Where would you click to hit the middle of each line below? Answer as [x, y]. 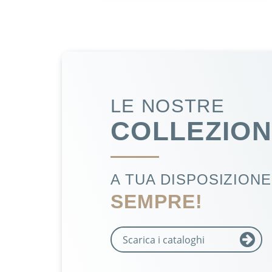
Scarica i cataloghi [164, 240]
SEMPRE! [157, 202]
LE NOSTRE [168, 106]
